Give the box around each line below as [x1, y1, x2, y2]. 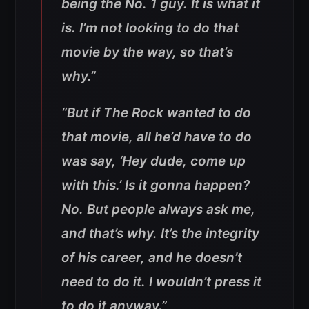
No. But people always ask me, [61, 201, 255, 217]
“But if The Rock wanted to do [61, 104, 251, 121]
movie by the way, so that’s [61, 43, 233, 60]
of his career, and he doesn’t [61, 249, 242, 266]
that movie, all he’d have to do [61, 128, 252, 145]
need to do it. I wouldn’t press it [61, 273, 261, 290]
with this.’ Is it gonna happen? [61, 177, 250, 193]
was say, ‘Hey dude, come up [61, 152, 246, 169]
